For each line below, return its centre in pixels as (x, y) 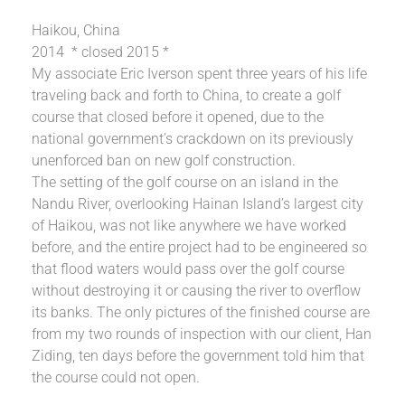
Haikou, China (76, 31)
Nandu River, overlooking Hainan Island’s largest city (198, 204)
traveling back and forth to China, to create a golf (187, 96)
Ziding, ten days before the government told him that (198, 356)
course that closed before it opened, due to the (178, 118)
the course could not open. (116, 378)
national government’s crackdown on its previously (193, 139)
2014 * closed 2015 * (101, 52)
